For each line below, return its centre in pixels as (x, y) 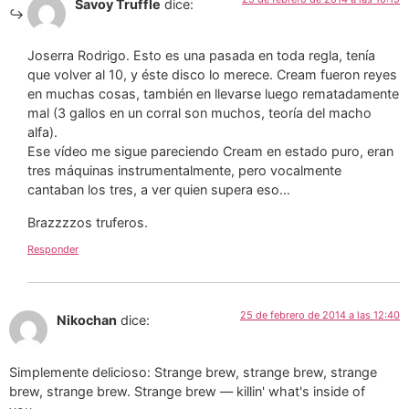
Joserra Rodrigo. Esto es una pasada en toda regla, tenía (201, 56)
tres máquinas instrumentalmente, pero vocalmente (184, 171)
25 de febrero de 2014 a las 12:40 (320, 315)
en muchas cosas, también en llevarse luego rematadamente (213, 94)
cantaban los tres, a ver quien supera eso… (159, 190)
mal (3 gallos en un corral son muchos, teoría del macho (199, 113)
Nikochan (87, 320)
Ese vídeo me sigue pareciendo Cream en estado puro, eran (210, 152)
